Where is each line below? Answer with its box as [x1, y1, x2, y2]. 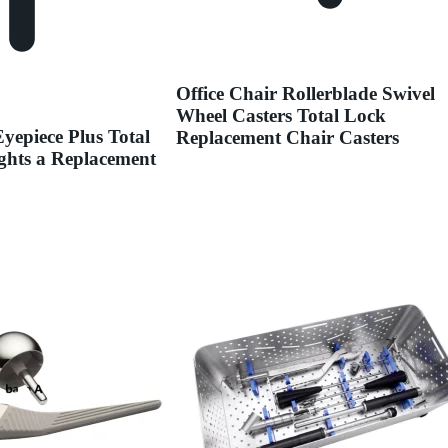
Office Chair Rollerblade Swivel [176, 82, 436, 104]
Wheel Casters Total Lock [176, 104, 387, 126]
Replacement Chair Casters [176, 126, 400, 148]
